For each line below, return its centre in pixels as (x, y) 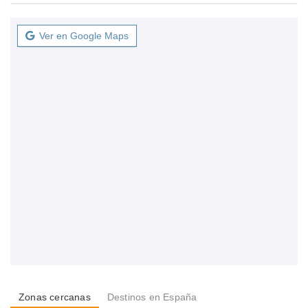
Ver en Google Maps (84, 36)
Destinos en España (152, 297)
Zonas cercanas (55, 297)
